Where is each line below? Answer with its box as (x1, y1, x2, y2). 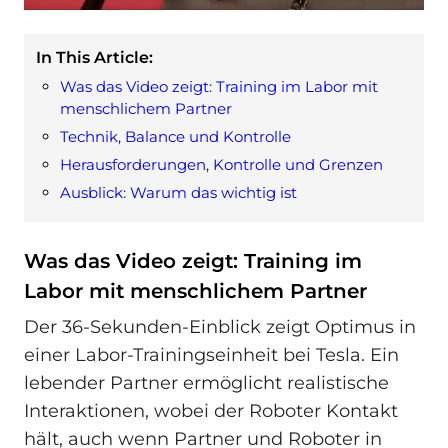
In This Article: (36, 48, 153, 68)
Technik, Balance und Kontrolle (60, 127, 291, 147)
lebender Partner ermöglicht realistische (24, 371, 389, 394)
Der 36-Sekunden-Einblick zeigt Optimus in (24, 315, 416, 338)
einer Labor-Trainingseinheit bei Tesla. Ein (24, 343, 399, 366)
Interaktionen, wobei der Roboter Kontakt (24, 399, 398, 422)
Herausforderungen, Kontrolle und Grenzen (60, 155, 383, 175)
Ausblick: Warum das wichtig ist (60, 183, 297, 203)
